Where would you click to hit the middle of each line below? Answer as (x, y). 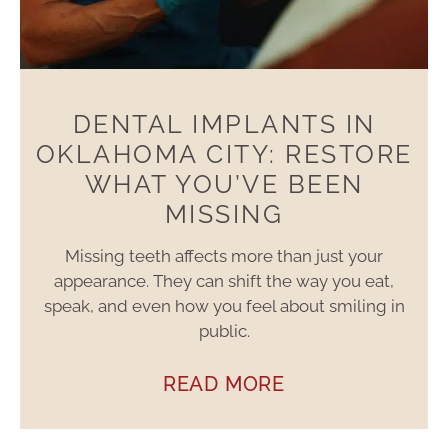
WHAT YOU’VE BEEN (224, 184)
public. (224, 331)
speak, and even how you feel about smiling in (224, 306)
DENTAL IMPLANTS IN (224, 124)
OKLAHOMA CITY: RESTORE (224, 154)
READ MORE (224, 384)
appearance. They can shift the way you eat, (224, 281)
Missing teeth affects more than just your (224, 256)
